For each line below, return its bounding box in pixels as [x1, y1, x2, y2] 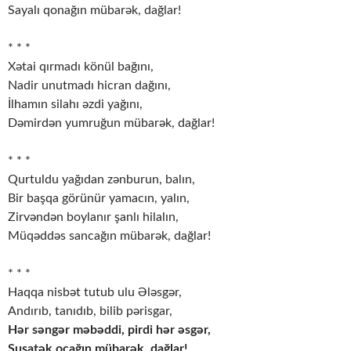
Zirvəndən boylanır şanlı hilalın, [8, 211, 179, 224]
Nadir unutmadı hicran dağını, [8, 79, 171, 92]
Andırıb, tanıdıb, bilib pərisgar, [8, 305, 172, 318]
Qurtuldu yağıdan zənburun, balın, [8, 173, 195, 186]
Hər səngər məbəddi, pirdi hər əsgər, [8, 324, 211, 337]
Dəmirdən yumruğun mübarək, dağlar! [8, 117, 215, 130]
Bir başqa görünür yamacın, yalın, [8, 192, 190, 205]
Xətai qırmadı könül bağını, [8, 60, 154, 74]
